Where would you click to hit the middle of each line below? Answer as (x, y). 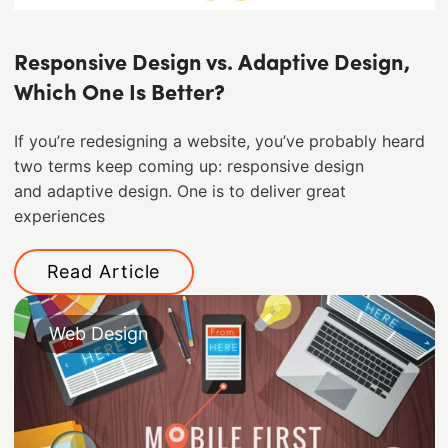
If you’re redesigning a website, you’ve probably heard (219, 142)
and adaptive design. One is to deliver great (179, 192)
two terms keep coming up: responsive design (188, 167)
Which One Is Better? (119, 95)
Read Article (103, 271)
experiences (59, 217)
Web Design (98, 333)
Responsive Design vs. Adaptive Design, (211, 65)
